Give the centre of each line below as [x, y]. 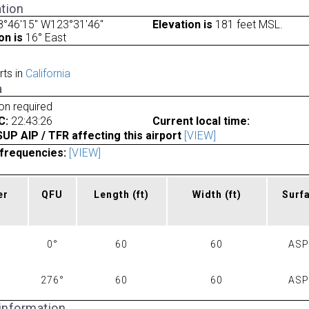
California [48, 74]
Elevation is [182, 24]
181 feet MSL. [247, 24]
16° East [45, 37]
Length [113, 195]
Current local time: [201, 121]
